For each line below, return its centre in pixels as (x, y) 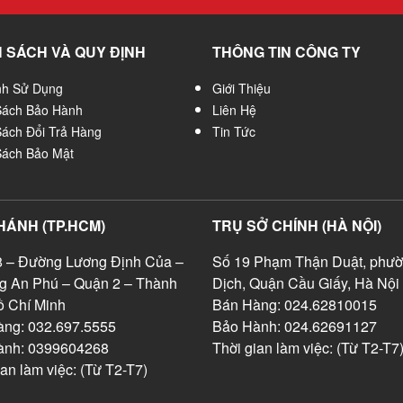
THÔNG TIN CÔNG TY (287, 52)
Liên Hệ (234, 110)
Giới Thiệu (242, 88)
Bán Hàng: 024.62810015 (295, 304)
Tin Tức (234, 131)
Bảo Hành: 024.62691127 (295, 326)
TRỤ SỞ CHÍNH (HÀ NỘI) (297, 225)
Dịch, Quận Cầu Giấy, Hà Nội (306, 283)
